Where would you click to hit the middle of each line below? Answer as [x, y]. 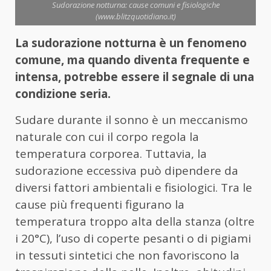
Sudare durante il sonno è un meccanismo [132, 120]
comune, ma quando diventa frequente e [132, 60]
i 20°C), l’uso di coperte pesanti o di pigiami [133, 239]
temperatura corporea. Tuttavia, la [111, 154]
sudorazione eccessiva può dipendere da [127, 171]
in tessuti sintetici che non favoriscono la [127, 256]
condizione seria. [63, 94]
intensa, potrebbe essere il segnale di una [135, 77]
